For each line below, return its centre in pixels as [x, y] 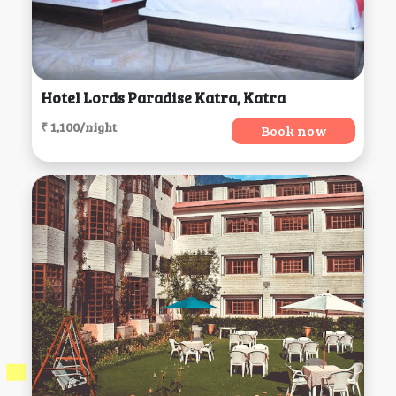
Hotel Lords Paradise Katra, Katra [163, 98]
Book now [293, 131]
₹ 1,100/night [78, 127]
